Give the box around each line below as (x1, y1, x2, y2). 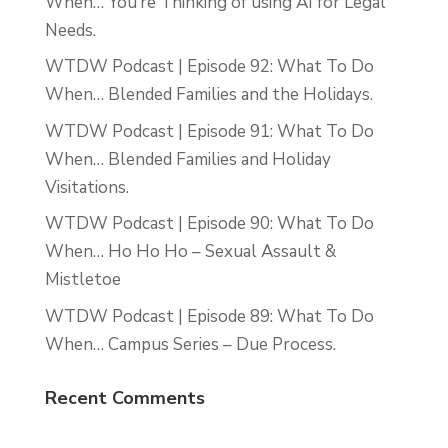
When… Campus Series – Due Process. (44, 332, 336, 356)
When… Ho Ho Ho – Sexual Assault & (44, 240, 336, 264)
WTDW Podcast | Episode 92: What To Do (44, 55, 374, 79)
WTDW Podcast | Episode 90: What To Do (44, 212, 374, 236)
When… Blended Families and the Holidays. (44, 83, 373, 107)
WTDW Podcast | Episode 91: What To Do (44, 119, 374, 143)
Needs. (44, 18, 96, 42)
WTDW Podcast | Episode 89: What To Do (44, 304, 374, 328)
